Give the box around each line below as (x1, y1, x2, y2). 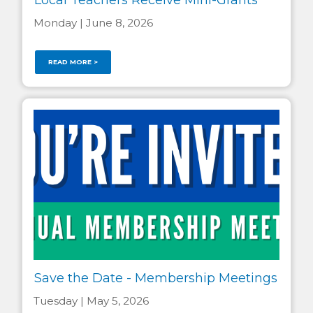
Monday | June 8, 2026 (34, 15, 153, 29)
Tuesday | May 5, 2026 (34, 293, 149, 307)
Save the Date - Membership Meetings (34, 270, 277, 286)
